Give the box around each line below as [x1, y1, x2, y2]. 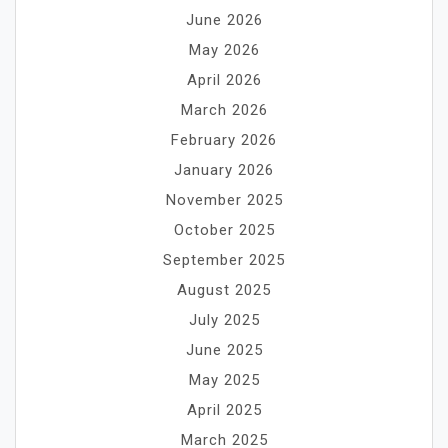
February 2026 [171, 130, 277, 149]
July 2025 [188, 310, 260, 329]
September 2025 [163, 250, 285, 269]
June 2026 [185, 10, 263, 29]
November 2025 [165, 190, 283, 209]
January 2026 [174, 160, 274, 179]
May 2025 [188, 370, 260, 389]
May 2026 [188, 40, 260, 59]
